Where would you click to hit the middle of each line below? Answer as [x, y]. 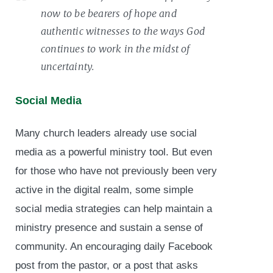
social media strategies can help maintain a [114, 208]
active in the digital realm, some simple [104, 190]
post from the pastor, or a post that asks [107, 265]
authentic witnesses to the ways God [123, 31]
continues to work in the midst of [115, 48]
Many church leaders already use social [106, 133]
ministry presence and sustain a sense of [109, 227]
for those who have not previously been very [116, 171]
